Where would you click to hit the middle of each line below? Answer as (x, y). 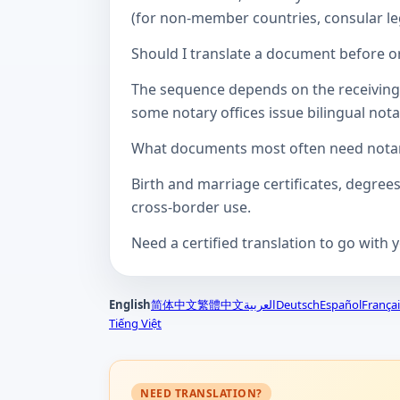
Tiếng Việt (135, 323)
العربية (260, 304)
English (130, 304)
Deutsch (298, 304)
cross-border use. (191, 207)
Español (341, 304)
